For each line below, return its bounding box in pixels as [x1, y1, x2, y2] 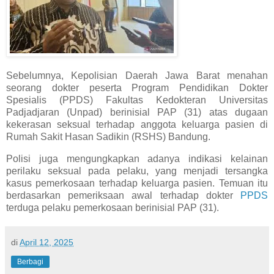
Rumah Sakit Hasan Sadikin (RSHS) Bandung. [6, 131, 210, 143]
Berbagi [17, 257, 43, 266]
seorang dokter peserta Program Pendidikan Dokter [6, 83, 268, 94]
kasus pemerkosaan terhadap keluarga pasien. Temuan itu [6, 177, 268, 188]
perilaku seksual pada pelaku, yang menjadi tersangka [6, 165, 268, 176]
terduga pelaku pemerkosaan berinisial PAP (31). [6, 202, 219, 213]
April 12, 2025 [20, 237, 73, 247]
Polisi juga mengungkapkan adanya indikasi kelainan [6, 153, 268, 164]
